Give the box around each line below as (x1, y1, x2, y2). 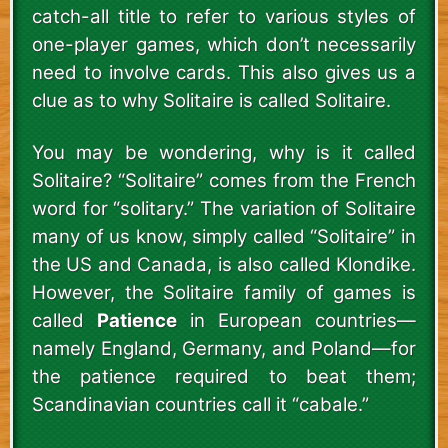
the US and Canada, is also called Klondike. (32, 252, 416, 276)
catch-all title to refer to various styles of (32, 4, 416, 28)
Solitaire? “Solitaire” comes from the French (32, 168, 416, 192)
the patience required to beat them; (32, 364, 416, 388)
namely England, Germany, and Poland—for (32, 336, 416, 360)
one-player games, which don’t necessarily (32, 32, 416, 56)
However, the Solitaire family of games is (32, 280, 416, 304)
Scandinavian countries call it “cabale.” (32, 392, 369, 416)
